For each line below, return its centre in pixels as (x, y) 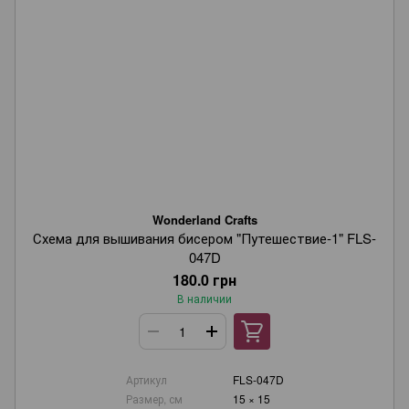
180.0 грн (204, 280)
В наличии (204, 298)
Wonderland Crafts (204, 220)
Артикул (146, 379)
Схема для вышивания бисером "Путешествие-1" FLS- (204, 238)
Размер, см (154, 399)
